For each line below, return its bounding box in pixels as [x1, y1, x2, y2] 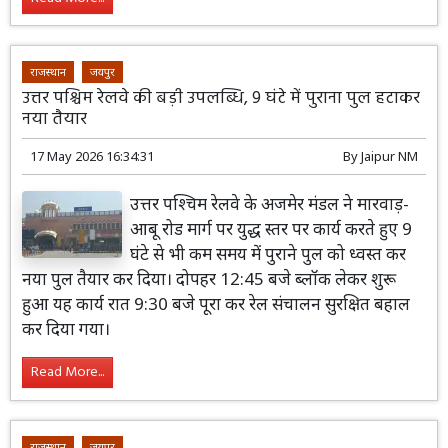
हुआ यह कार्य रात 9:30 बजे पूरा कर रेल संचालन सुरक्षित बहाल [22, 292, 411, 316]
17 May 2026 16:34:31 [30, 147, 155, 166]
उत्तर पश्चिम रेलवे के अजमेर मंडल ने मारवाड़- [130, 192, 410, 216]
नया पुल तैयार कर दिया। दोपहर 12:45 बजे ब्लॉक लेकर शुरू [22, 267, 397, 291]
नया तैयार [22, 105, 88, 135]
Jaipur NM [360, 147, 418, 166]
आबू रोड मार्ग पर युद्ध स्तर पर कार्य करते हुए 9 [130, 217, 413, 241]
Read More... [31, 361, 105, 385]
